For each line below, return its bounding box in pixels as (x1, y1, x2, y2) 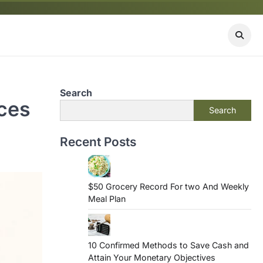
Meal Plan (88, 194, 126, 204)
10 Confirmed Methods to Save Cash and (88, 240, 249, 250)
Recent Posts (60, 134, 136, 149)
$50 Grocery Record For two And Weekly (88, 181, 249, 191)
